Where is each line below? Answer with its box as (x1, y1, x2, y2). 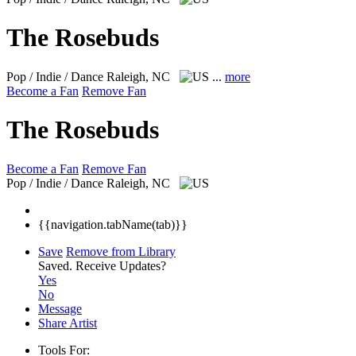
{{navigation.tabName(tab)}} (38, 217, 188, 231)
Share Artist (38, 315, 97, 330)
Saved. (38, 258, 75, 273)
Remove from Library (66, 244, 176, 258)
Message (38, 301, 82, 315)
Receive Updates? (75, 258, 166, 273)
